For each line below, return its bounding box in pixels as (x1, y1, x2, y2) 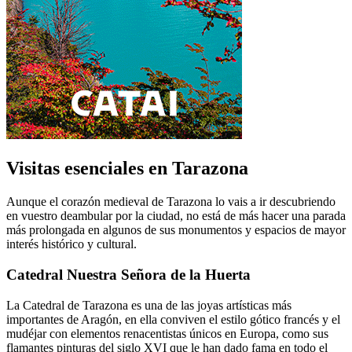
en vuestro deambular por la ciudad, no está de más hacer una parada (6, 209, 346, 223)
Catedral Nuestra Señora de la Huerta (6, 266, 251, 283)
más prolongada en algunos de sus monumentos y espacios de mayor (6, 223, 346, 237)
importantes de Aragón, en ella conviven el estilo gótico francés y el (6, 312, 340, 326)
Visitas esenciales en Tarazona (6, 158, 248, 179)
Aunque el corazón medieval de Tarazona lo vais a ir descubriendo (6, 195, 335, 209)
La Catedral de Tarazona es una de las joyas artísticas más (6, 298, 291, 312)
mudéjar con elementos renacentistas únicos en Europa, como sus (6, 326, 328, 340)
